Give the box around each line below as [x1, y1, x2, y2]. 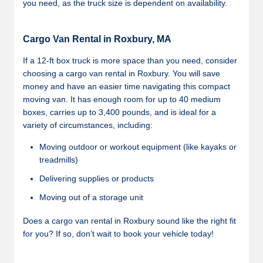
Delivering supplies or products [39, 174, 154, 183]
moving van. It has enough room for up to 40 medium [23, 95, 221, 104]
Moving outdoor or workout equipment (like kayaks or [39, 142, 237, 151]
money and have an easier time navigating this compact [23, 82, 230, 91]
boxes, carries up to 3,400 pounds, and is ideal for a [23, 107, 216, 117]
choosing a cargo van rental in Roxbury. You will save [23, 69, 220, 78]
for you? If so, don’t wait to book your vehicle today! [23, 229, 214, 238]
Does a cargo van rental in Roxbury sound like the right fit [23, 216, 236, 225]
